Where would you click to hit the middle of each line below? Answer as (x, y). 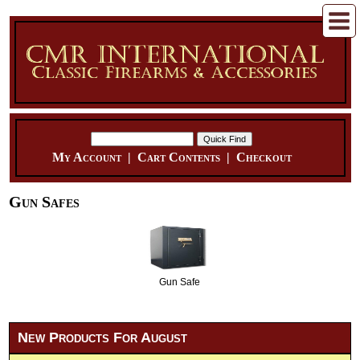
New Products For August (103, 338)
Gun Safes (45, 202)
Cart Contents (178, 157)
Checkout (264, 157)
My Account (86, 157)
